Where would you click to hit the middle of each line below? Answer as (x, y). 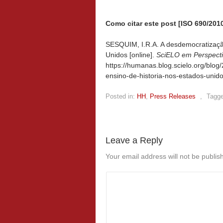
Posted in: (120, 96)
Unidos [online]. (131, 55)
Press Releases (173, 96)
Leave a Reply (134, 140)
